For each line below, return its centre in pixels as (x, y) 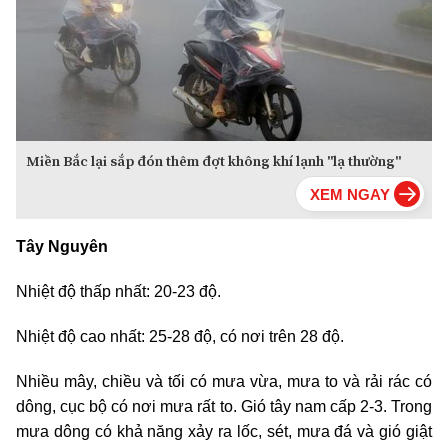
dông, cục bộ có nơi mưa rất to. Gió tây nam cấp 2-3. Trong (224, 407)
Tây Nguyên (62, 247)
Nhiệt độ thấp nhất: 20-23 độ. (118, 292)
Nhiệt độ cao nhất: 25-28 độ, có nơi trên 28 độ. (180, 337)
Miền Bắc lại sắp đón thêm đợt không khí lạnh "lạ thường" (213, 161)
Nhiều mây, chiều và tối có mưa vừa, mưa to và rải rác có (224, 382)
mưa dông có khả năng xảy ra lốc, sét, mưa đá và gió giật (224, 432)
